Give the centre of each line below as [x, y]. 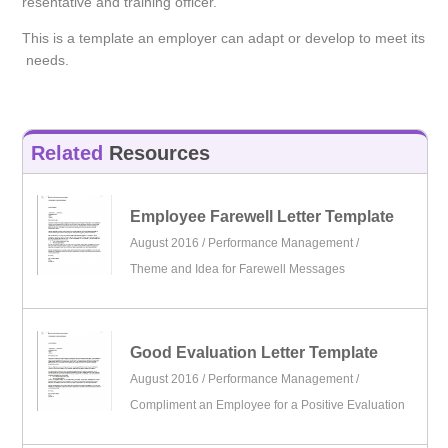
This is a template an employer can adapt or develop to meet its [224, 38]
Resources [157, 153]
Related [67, 153]
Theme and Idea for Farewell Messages [238, 269]
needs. [46, 60]
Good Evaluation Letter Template [254, 352]
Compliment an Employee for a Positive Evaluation [268, 404]
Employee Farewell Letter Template [262, 217]
